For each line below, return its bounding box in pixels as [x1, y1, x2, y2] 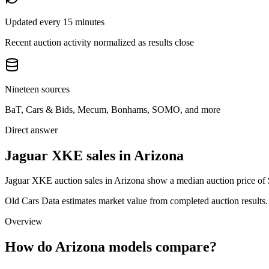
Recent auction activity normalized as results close [5, 37, 194, 47]
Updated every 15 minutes [5, 16, 104, 27]
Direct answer [5, 124, 58, 135]
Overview [5, 216, 43, 227]
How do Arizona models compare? [5, 239, 217, 255]
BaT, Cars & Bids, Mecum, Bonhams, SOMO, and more [5, 104, 220, 115]
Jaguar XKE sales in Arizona [5, 147, 184, 163]
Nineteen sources [5, 83, 70, 94]
